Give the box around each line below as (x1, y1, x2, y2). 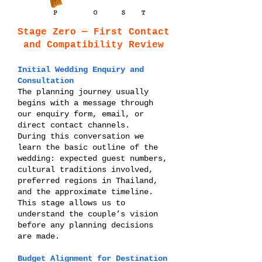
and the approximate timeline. (18, 187, 153, 196)
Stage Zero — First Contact (18, 27, 170, 37)
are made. (18, 232, 60, 241)
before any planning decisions (18, 220, 153, 230)
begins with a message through (18, 98, 153, 108)
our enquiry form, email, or (18, 109, 144, 119)
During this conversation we (18, 132, 144, 141)
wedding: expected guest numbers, (18, 154, 167, 163)
